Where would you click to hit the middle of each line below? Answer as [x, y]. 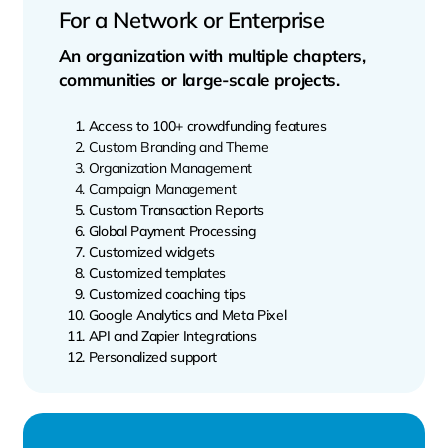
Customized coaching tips [167, 294]
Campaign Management [162, 189]
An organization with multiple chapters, [212, 56]
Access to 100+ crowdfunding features [207, 126]
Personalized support [153, 357]
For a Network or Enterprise [191, 20]
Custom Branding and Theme [180, 147]
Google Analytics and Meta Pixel [187, 315]
